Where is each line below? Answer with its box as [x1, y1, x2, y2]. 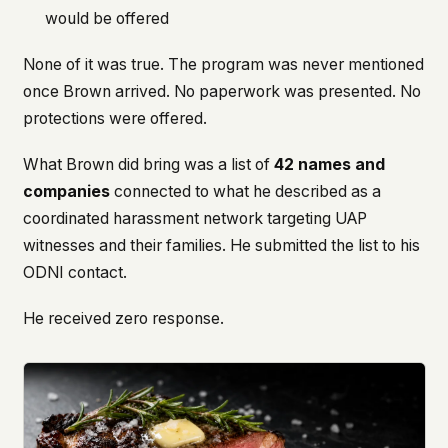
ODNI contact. [22, 262, 127, 282]
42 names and [273, 154, 385, 174]
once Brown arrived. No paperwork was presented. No [22, 82, 421, 102]
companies [22, 181, 110, 201]
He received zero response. [22, 308, 224, 328]
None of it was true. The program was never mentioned [22, 55, 424, 75]
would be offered [45, 9, 169, 29]
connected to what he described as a [109, 181, 381, 201]
